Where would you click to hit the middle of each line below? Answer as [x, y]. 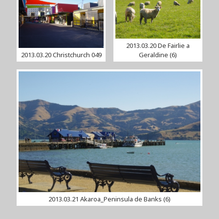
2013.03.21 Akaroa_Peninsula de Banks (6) [109, 199]
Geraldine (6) [158, 55]
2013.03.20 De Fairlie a [158, 45]
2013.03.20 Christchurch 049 [61, 55]
